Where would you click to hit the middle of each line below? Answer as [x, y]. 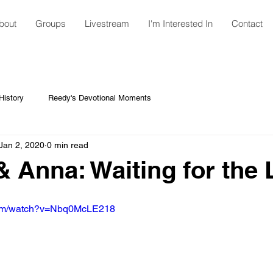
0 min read [68, 145]
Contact [247, 23]
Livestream [107, 23]
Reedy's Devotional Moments [100, 98]
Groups [50, 23]
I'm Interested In [180, 23]
